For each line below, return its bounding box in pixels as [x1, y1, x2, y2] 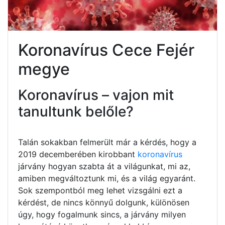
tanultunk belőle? [18, 102, 134, 120]
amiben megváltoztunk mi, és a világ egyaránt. [18, 173, 195, 183]
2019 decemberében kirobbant [18, 149, 138, 159]
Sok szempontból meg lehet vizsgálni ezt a [18, 185, 182, 195]
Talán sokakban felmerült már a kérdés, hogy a [18, 137, 196, 147]
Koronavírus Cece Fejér [18, 40, 194, 60]
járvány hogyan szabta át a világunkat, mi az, [18, 161, 190, 171]
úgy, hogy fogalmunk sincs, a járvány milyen [18, 209, 186, 219]
